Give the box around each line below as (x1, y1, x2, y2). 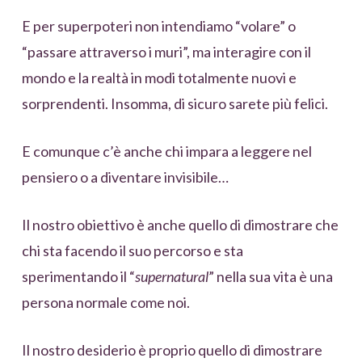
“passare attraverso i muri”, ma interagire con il (21, 43, 311, 61)
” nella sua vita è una (208, 267, 333, 286)
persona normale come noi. (21, 293, 190, 312)
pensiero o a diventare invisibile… (21, 168, 229, 187)
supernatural (134, 267, 208, 286)
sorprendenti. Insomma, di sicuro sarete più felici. (21, 95, 328, 113)
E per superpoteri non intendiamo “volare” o (21, 17, 296, 36)
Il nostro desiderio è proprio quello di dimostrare (21, 341, 322, 360)
